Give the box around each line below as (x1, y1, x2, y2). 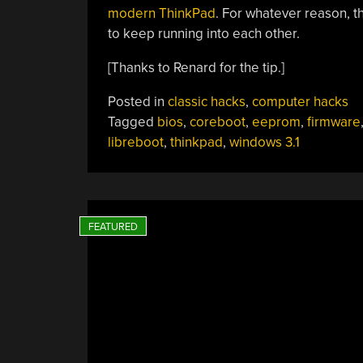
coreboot (189, 113, 246, 130)
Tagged (107, 113, 157, 130)
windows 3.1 (228, 133, 300, 151)
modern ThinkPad (107, 4, 216, 22)
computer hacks (251, 92, 348, 110)
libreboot (107, 133, 164, 151)
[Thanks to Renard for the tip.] (107, 58, 284, 76)
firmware (306, 113, 361, 130)
